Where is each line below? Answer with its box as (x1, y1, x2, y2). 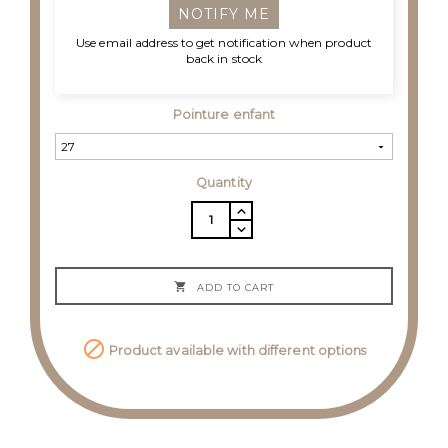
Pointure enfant (172, 107, 276, 123)
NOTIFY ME (178, 4, 270, 23)
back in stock (185, 50, 263, 66)
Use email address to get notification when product (76, 34, 372, 50)
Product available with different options (105, 343, 367, 359)
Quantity (196, 175, 252, 191)
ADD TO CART (197, 281, 274, 293)
